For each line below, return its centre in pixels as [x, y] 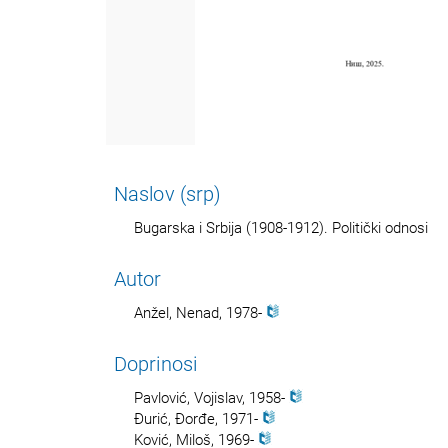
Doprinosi [155, 363]
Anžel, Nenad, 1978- [200, 312]
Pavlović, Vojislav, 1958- [211, 397]
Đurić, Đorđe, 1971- [198, 418]
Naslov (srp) [168, 193]
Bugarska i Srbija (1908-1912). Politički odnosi [281, 227]
